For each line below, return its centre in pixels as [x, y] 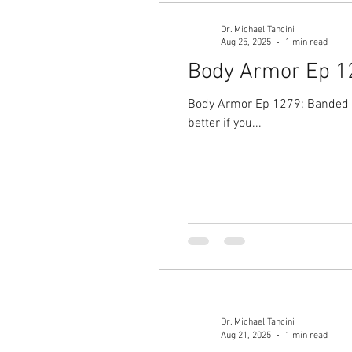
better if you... [225, 123]
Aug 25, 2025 [246, 42]
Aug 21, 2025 [246, 335]
